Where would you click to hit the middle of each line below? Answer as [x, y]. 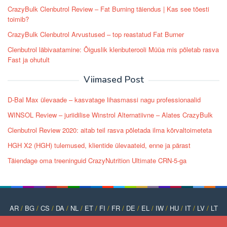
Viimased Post [113, 80]
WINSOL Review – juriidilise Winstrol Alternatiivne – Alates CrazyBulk [110, 115]
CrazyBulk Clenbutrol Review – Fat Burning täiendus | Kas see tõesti [108, 9]
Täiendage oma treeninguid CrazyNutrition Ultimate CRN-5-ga [97, 161]
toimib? [18, 19]
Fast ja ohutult [29, 60]
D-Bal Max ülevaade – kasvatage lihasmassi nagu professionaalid [104, 100]
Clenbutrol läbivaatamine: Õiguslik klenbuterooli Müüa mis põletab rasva [113, 50]
